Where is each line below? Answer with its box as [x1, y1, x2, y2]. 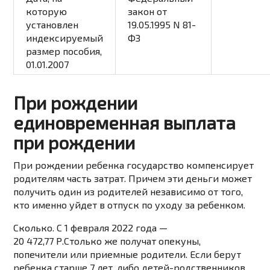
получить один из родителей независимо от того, [13, 186, 243, 198]
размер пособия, [26, 45, 102, 57]
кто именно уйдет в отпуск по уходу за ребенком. [13, 199, 246, 211]
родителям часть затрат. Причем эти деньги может [13, 172, 253, 184]
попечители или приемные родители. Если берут [13, 248, 242, 260]
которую [26, 5, 67, 17]
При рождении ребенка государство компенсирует [13, 159, 254, 171]
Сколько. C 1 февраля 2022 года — [13, 222, 168, 234]
